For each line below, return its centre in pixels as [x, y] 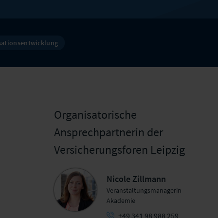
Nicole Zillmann [136, 179]
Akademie [121, 200]
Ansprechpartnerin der [108, 132]
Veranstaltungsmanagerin [144, 190]
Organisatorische [95, 115]
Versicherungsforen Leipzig [119, 150]
